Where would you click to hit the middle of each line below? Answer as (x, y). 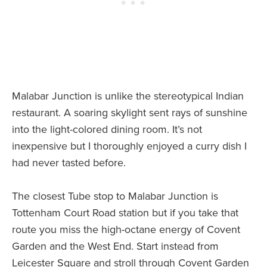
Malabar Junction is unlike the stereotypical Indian (128, 96)
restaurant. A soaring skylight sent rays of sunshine (130, 113)
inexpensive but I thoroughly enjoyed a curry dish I (129, 146)
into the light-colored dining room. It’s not (107, 130)
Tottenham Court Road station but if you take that (125, 213)
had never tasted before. (69, 163)
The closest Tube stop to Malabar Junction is (115, 196)
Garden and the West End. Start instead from (115, 246)
